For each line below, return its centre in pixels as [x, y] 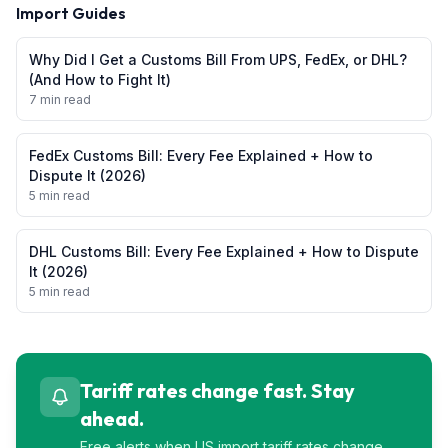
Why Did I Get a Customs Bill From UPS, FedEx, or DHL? [218, 59]
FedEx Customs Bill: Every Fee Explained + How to [201, 155]
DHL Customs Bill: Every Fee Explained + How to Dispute [224, 251]
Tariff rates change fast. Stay [217, 390]
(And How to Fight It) [100, 79]
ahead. [112, 418]
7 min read [60, 99]
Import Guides [71, 13]
